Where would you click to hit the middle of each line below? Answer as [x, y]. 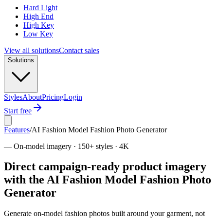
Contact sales [79, 50]
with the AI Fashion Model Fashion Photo [108, 180]
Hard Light [40, 7]
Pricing [53, 97]
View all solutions [31, 50]
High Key [39, 25]
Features [17, 129]
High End [38, 16]
